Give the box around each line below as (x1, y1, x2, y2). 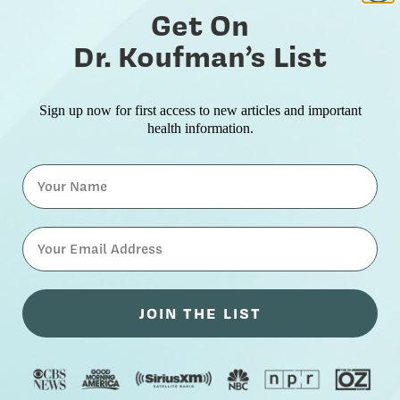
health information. (146, 121, 254, 137)
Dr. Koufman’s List (73, 36, 327, 77)
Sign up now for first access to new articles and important (38, 103, 362, 119)
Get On (151, 4, 249, 46)
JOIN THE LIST (138, 303, 262, 324)
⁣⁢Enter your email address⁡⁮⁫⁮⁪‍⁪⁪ (21, 227, 182, 246)
